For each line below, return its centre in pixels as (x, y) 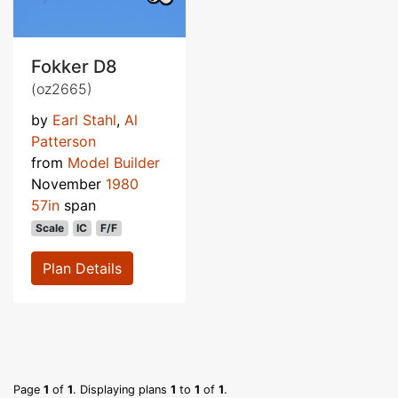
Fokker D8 (74, 66)
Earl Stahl (84, 119)
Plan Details (82, 268)
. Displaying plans (122, 389)
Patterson (64, 141)
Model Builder (114, 162)
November (68, 183)
